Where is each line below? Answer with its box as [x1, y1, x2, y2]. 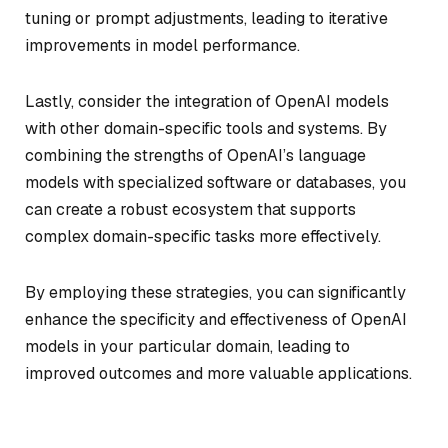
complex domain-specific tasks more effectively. [25, 225, 381, 247]
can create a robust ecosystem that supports [25, 198, 356, 220]
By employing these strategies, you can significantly [25, 281, 406, 303]
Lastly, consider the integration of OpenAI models [25, 90, 389, 112]
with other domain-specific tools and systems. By [25, 117, 387, 139]
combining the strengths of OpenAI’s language [25, 144, 366, 166]
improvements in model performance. [25, 35, 300, 57]
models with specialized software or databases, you [25, 171, 406, 193]
